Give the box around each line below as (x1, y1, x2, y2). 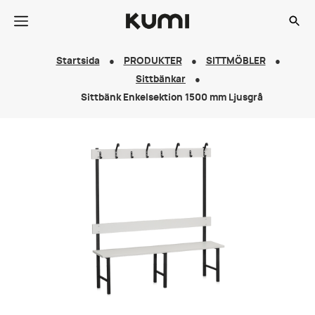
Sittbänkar (136, 75, 186, 84)
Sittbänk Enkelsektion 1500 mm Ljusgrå (80, 94, 263, 103)
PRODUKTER (123, 57, 182, 66)
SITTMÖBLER (205, 57, 266, 66)
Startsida (56, 57, 100, 66)
